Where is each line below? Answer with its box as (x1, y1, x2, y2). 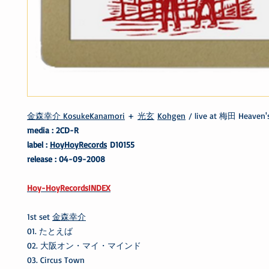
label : (27, 139, 50, 150)
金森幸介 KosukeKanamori (27, 110, 125, 121)
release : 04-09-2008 (27, 153, 105, 164)
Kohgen (157, 110, 186, 121)
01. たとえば (27, 225, 73, 236)
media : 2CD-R (27, 124, 79, 135)
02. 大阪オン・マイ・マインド (27, 240, 141, 250)
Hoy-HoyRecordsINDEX (27, 182, 110, 193)
